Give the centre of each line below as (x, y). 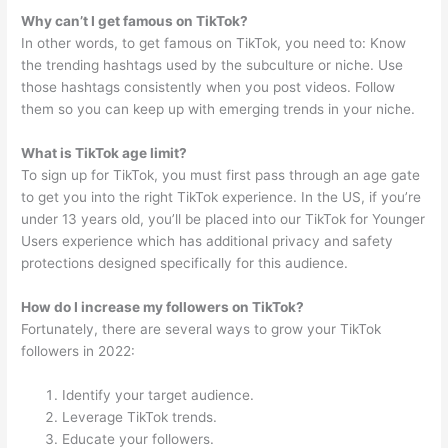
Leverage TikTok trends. (140, 417)
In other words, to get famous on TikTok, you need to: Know (214, 43)
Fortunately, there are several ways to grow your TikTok (201, 329)
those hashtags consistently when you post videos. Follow (208, 87)
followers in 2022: (78, 351)
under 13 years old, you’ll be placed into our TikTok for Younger (223, 219)
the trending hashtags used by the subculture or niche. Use (212, 65)
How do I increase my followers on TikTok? (163, 307)
